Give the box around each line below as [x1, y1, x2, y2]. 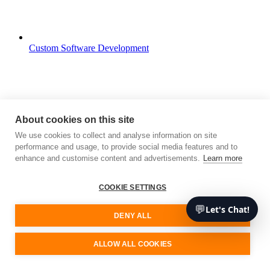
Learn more [203, 154, 242, 163]
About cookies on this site [15, 115, 134, 125]
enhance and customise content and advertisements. [15, 154, 200, 163]
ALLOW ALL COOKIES [93, 239, 172, 248]
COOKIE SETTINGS [99, 183, 166, 192]
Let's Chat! [206, 203, 250, 215]
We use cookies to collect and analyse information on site [15, 131, 217, 140]
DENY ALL [114, 211, 151, 220]
